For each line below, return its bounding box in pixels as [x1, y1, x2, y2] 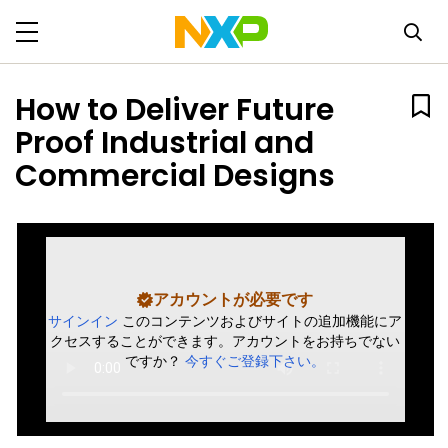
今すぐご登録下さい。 [185, 350, 326, 371]
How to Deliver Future [15, 89, 334, 131]
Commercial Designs [15, 155, 335, 197]
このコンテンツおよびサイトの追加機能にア [122, 310, 403, 331]
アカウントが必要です [153, 287, 314, 311]
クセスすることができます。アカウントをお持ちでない [50, 330, 401, 351]
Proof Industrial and [15, 122, 314, 164]
